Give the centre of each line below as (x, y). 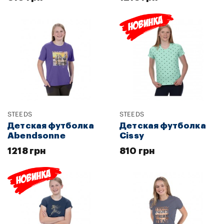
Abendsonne (36, 135)
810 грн (137, 151)
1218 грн (27, 151)
